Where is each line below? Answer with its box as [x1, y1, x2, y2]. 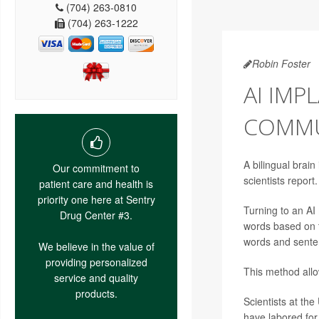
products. [75, 286, 117, 300]
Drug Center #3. [60, 207, 132, 222]
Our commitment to [53, 160, 140, 175]
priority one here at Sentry [37, 192, 155, 206]
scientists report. [243, 173, 318, 187]
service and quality [54, 270, 138, 285]
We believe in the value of [38, 239, 155, 253]
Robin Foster [251, 56, 310, 70]
